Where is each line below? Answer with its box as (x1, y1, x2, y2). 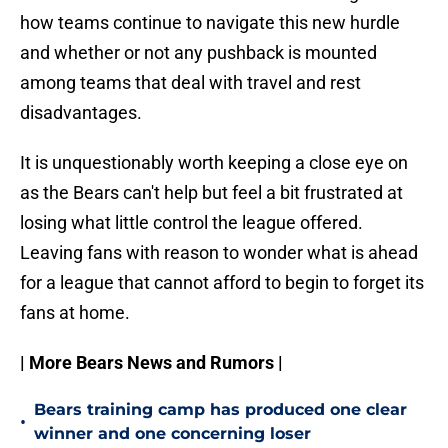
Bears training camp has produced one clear (34, 400, 407, 420)
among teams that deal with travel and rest (20, 72, 361, 94)
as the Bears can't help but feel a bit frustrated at (20, 182, 403, 204)
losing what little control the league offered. (20, 212, 363, 234)
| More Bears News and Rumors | (20, 352, 283, 374)
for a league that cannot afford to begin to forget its (20, 272, 424, 294)
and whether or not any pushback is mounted (20, 42, 377, 64)
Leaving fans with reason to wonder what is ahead (20, 242, 418, 264)
